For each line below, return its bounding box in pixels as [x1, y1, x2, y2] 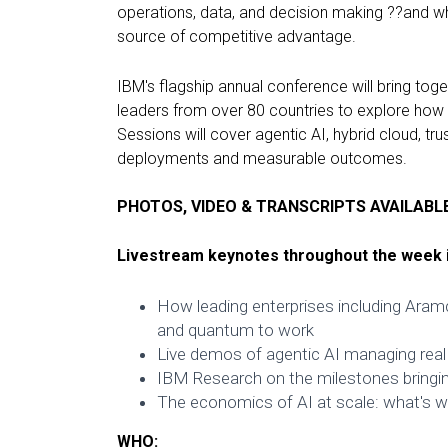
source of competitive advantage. [117, 27, 356, 47]
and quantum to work [157, 319, 314, 340]
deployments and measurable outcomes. [117, 148, 407, 168]
